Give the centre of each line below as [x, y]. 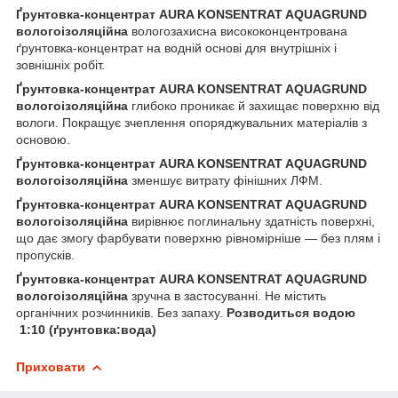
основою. [43, 139]
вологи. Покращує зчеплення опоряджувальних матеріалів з [191, 122]
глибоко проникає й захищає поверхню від [255, 105]
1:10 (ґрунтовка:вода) [88, 329]
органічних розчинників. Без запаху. [121, 312]
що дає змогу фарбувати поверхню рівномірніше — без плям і [198, 238]
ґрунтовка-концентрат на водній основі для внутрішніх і [176, 48]
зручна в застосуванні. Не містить [229, 295]
